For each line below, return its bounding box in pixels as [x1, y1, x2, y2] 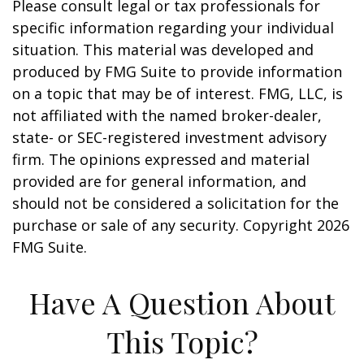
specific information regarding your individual [12, 18, 334, 37]
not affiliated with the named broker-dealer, [12, 106, 322, 125]
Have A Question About [29, 283, 335, 322]
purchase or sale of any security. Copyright [12, 215, 317, 235]
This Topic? [106, 322, 258, 361]
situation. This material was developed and [12, 40, 314, 59]
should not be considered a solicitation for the [12, 193, 339, 213]
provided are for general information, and [12, 171, 306, 191]
